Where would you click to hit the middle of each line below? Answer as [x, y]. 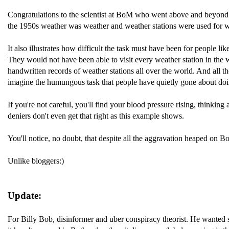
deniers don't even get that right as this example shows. [96, 116]
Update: [25, 196]
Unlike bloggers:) [36, 161]
